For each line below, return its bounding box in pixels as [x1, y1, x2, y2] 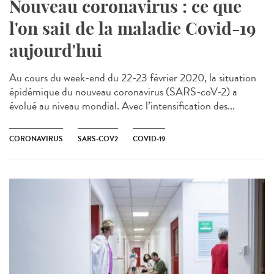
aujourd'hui [9, 39, 102, 61]
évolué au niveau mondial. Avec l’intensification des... [9, 97, 235, 114]
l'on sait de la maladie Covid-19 [9, 17, 256, 39]
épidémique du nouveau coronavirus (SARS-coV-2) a [9, 83, 237, 100]
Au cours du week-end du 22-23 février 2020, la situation [9, 69, 256, 86]
